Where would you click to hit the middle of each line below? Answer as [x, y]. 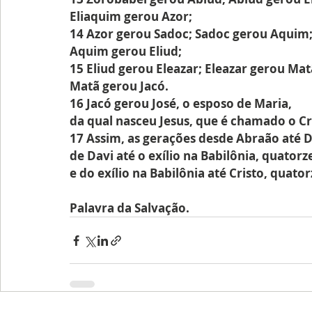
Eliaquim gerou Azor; [131, 16]
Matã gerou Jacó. [119, 86]
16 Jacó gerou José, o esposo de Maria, [181, 103]
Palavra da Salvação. [130, 208]
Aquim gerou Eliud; [126, 51]
